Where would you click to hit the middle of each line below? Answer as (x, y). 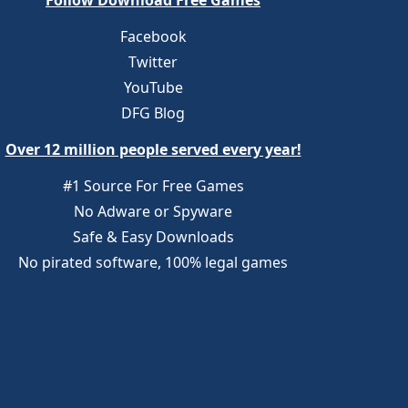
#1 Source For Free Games (153, 186)
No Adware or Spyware (153, 211)
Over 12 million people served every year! (153, 149)
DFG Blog (153, 113)
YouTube (153, 87)
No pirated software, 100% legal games (153, 262)
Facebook (153, 36)
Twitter (153, 62)
